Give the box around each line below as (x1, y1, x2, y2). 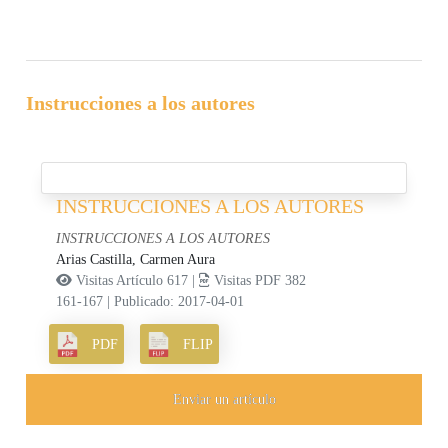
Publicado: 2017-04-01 (114, 294, 245, 310)
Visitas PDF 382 (210, 273, 307, 289)
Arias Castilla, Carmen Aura (56, 252, 216, 268)
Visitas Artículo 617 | (72, 273, 200, 289)
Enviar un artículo (172, 392, 276, 408)
